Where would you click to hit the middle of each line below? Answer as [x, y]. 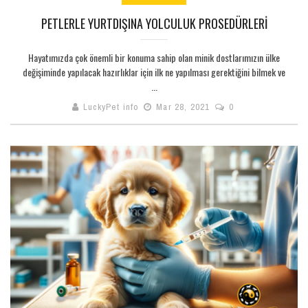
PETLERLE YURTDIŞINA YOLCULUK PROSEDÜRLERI [154, 23]
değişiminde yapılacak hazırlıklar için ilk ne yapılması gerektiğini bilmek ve [154, 71]
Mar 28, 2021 [183, 107]
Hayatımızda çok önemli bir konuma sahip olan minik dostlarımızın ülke [154, 57]
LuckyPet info [111, 107]
